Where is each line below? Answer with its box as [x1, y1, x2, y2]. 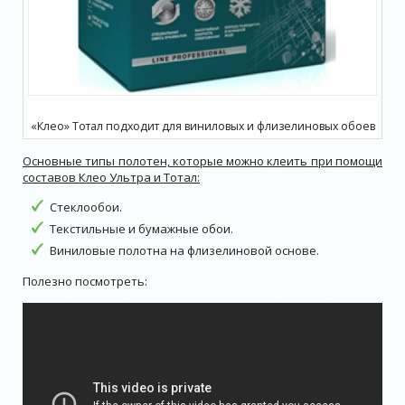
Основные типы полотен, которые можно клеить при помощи [23, 153, 382, 169]
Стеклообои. [50, 199, 122, 215]
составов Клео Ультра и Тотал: [23, 169, 200, 185]
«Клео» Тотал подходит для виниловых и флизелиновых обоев [30, 118, 375, 134]
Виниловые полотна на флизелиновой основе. [50, 242, 319, 259]
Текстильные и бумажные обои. [50, 221, 233, 237]
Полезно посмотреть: [23, 273, 147, 289]
